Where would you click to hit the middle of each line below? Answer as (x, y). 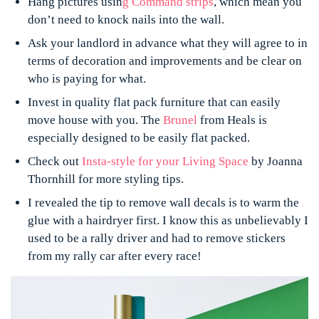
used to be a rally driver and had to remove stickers (157, 238)
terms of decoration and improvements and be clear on (165, 61)
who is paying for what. (87, 79)
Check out (55, 161)
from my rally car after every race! (115, 256)
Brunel (180, 120)
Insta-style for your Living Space (165, 161)
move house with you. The (95, 120)
